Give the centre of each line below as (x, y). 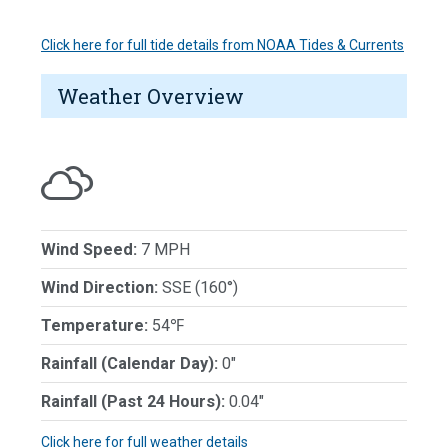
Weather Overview (150, 95)
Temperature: (94, 325)
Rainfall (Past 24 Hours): (133, 401)
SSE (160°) (198, 287)
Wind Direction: (99, 287)
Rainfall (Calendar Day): (129, 363)
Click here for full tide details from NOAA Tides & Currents (222, 44)
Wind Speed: (89, 249)
